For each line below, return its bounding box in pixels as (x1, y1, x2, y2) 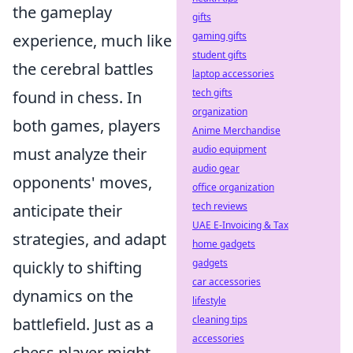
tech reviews (192, 199, 247, 213)
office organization (192, 180, 274, 194)
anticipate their (13, 200, 122, 222)
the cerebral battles (13, 58, 154, 80)
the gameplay (13, 2, 112, 24)
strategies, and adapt (13, 229, 166, 251)
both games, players (13, 115, 161, 137)
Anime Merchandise (192, 124, 281, 137)
